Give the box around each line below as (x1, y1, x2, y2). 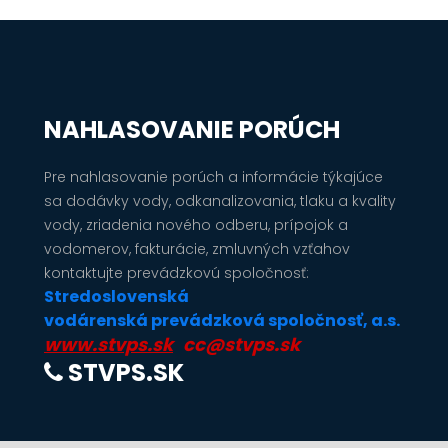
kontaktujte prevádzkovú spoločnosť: (44, 263, 309, 283)
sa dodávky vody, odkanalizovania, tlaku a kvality (44, 191, 396, 211)
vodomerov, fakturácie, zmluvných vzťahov (44, 239, 350, 259)
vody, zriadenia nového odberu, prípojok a (44, 215, 348, 235)
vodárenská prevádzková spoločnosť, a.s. (44, 309, 400, 332)
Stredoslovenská (44, 285, 189, 308)
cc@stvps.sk (183, 332, 300, 357)
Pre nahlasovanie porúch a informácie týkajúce (44, 167, 383, 187)
